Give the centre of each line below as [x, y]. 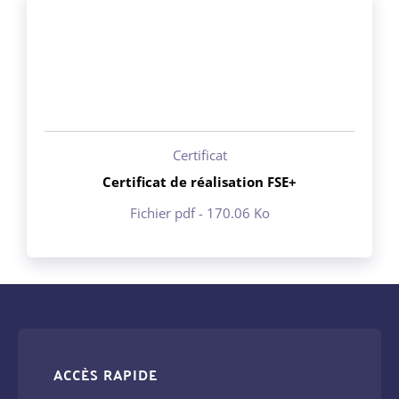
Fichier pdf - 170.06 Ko [199, 212]
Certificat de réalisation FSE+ [199, 181]
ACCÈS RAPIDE [106, 374]
